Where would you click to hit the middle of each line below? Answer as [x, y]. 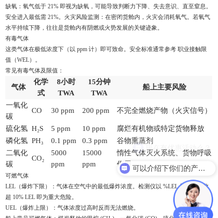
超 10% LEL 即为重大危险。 [42, 197]
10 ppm [94, 128]
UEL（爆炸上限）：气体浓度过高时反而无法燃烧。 [73, 208]
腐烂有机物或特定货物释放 [161, 128]
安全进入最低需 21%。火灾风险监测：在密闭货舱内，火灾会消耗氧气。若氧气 [108, 17]
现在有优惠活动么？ [179, 146]
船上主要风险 [164, 87]
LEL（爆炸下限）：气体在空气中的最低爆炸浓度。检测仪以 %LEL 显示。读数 [107, 186]
